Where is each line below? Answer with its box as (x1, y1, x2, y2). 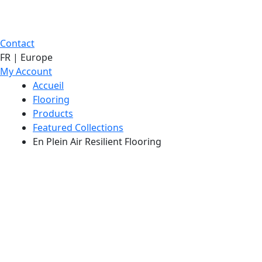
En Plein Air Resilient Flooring (33, 135, 161, 148)
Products (33, 107, 73, 120)
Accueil (33, 79, 64, 92)
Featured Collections (33, 121, 123, 134)
